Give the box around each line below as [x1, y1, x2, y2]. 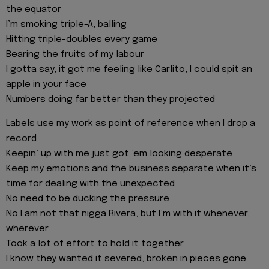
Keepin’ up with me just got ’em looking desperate [6, 149, 232, 159]
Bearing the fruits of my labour [6, 50, 144, 60]
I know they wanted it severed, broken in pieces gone [6, 254, 246, 264]
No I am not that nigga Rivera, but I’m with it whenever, [6, 209, 250, 219]
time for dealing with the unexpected [6, 179, 175, 189]
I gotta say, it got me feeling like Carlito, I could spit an [6, 65, 252, 75]
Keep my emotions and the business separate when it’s [6, 164, 256, 174]
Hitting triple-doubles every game [6, 35, 157, 45]
